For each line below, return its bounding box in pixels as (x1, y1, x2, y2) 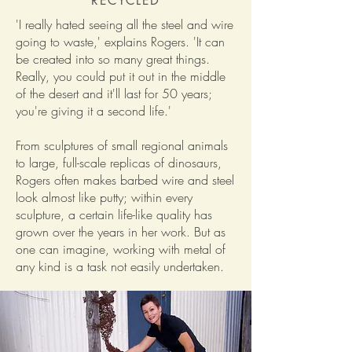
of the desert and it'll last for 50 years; (16, 84, 212, 102)
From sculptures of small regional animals (16, 136, 228, 154)
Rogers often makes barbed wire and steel (16, 170, 234, 189)
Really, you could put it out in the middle (16, 67, 225, 85)
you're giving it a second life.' (16, 101, 171, 119)
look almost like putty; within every (16, 188, 192, 206)
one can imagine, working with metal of (16, 240, 225, 258)
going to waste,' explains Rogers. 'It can (16, 32, 225, 50)
